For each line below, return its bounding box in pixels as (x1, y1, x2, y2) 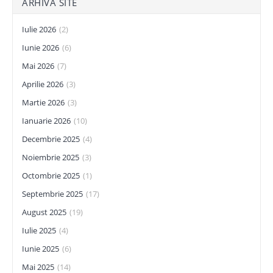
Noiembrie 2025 (22, 152, 79, 163)
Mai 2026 (22, 60, 54, 71)
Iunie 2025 (22, 243, 59, 254)
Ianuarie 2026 (22, 115, 71, 126)
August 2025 (22, 207, 66, 218)
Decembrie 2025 (22, 133, 80, 144)
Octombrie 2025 (22, 170, 80, 181)
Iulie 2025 (22, 225, 56, 236)
